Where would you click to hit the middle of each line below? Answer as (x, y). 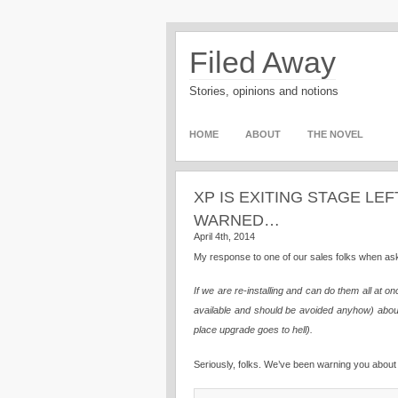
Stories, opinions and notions (264, 91)
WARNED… (237, 220)
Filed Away (263, 62)
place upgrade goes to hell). (253, 330)
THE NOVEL (335, 134)
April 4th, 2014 (224, 236)
